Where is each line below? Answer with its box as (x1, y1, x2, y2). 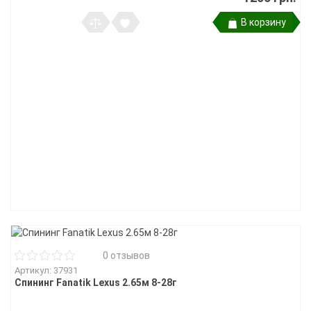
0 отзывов (103, 250, 150, 261)
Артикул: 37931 (15, 265, 78, 276)
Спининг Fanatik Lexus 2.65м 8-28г (15, 277, 177, 288)
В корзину (241, 17, 286, 28)
